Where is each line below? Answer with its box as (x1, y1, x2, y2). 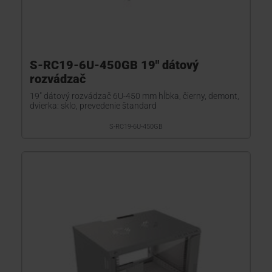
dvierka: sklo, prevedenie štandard (30, 101, 157, 110)
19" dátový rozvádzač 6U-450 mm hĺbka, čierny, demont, (30, 91, 239, 101)
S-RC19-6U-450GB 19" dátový (30, 58, 199, 72)
